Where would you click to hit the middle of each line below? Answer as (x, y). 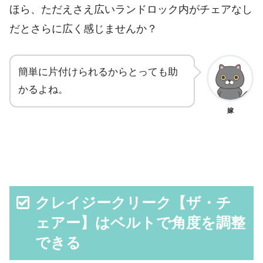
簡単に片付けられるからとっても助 (98, 72)
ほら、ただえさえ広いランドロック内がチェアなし (131, 10)
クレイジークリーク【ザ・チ (134, 203)
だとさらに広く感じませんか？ (83, 29)
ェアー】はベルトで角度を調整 (141, 222)
